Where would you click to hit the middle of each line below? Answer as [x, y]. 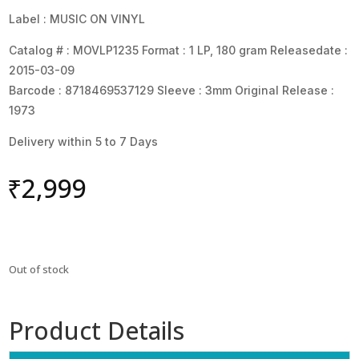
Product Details [97, 330]
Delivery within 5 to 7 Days [84, 141]
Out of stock [39, 269]
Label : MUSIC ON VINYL [77, 18]
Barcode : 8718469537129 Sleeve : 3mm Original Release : [172, 90]
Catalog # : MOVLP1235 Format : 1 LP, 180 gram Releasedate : [179, 50]
